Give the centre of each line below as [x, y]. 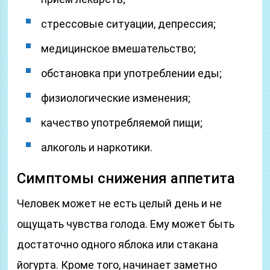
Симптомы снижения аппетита [126, 178]
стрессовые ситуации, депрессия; [129, 24]
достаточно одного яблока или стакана [118, 244]
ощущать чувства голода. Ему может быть [126, 224]
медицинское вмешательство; [119, 49]
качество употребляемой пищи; [122, 123]
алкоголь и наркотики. [97, 147]
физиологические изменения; [116, 98]
